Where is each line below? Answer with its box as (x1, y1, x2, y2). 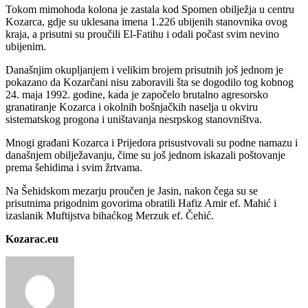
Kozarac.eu (5, 233, 58, 245)
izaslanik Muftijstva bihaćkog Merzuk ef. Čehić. (5, 210, 214, 222)
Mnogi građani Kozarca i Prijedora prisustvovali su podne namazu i (5, 137, 298, 149)
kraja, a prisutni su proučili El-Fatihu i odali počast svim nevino (5, 28, 279, 41)
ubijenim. (5, 41, 46, 53)
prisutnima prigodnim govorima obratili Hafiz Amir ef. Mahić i (5, 197, 276, 210)
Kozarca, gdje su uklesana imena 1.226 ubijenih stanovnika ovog (5, 16, 287, 28)
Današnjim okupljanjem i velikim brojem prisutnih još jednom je (5, 64, 283, 76)
